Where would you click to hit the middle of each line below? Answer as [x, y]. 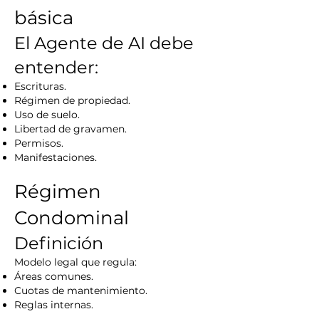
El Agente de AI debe [104, 43]
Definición [59, 243]
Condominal [72, 218]
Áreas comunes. [54, 276]
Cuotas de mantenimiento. [81, 291]
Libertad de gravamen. [70, 129]
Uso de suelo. [47, 115]
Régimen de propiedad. [72, 100]
